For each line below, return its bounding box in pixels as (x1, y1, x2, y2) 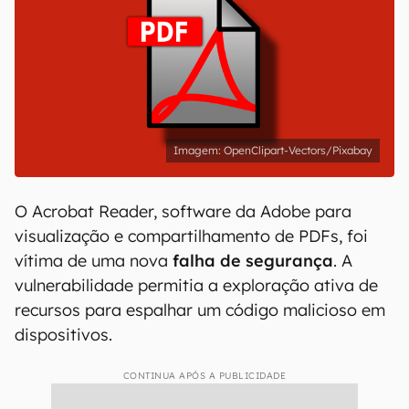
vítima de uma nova (15, 250, 168, 271)
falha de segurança (168, 250, 333, 271)
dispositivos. (15, 324, 112, 345)
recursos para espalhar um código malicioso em (15, 299, 385, 320)
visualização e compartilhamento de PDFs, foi (15, 225, 368, 246)
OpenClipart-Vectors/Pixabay (224, 143, 372, 157)
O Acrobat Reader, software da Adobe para (15, 201, 351, 222)
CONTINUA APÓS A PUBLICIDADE (122, 370, 287, 382)
